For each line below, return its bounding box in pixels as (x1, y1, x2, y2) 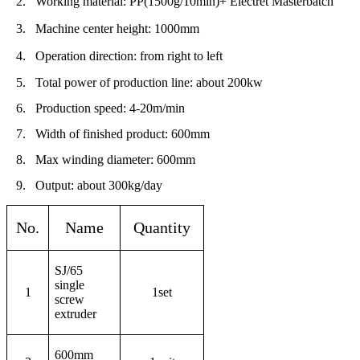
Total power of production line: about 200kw (35, 75, 263, 89)
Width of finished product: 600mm (35, 126, 210, 141)
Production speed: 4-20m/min (35, 100, 185, 115)
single (55, 277, 84, 292)
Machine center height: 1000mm (35, 21, 199, 35)
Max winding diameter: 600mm (35, 152, 195, 166)
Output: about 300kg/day (35, 178, 162, 192)
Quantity (133, 218, 190, 236)
